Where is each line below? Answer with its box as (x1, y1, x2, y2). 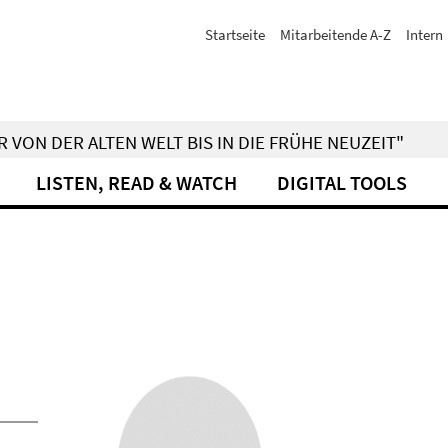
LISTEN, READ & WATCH (36, 170, 237, 195)
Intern (406, 25, 443, 44)
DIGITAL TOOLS (277, 170, 407, 195)
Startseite (205, 25, 265, 44)
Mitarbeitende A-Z (280, 25, 391, 44)
